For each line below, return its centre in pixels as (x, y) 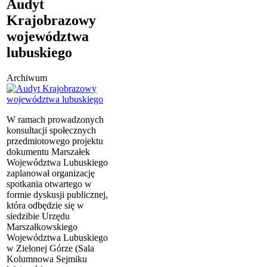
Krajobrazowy (51, 20)
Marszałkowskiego (42, 226)
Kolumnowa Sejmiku (47, 259)
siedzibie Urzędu (38, 216)
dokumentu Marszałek (48, 151)
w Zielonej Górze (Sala (50, 248)
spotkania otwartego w (49, 184)
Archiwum (27, 77)
